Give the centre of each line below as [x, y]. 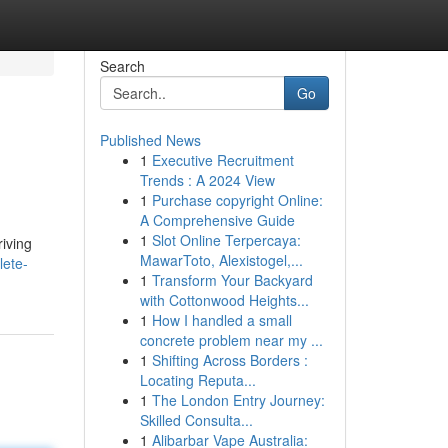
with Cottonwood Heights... [224, 300]
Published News [150, 140]
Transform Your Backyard [232, 280]
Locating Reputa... [197, 380]
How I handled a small [221, 320]
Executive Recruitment [222, 160]
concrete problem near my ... [231, 340]
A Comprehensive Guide [217, 220]
